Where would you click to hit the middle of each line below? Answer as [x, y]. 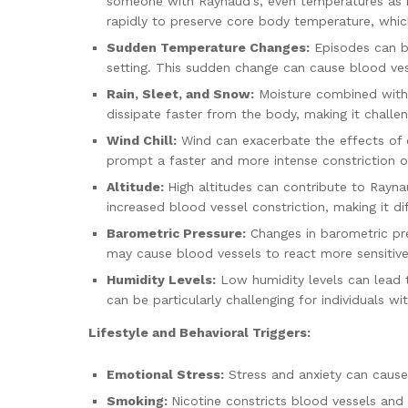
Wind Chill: [142, 141]
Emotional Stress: [165, 374]
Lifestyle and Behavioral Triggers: [199, 333]
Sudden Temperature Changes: [208, 48]
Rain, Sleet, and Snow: [180, 94]
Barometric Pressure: [176, 234]
